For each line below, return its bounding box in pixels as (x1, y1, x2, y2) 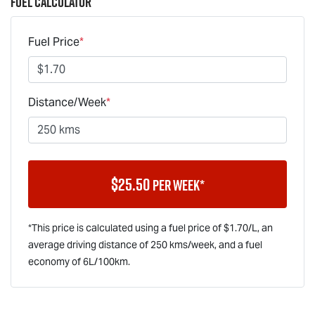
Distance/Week (28, 94, 106, 110)
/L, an (248, 221, 273, 234)
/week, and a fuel (188, 238, 262, 251)
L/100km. (89, 255, 130, 268)
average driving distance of (28, 238, 148, 251)
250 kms (150, 238, 188, 251)
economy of (28, 255, 83, 268)
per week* (152, 174, 205, 195)
